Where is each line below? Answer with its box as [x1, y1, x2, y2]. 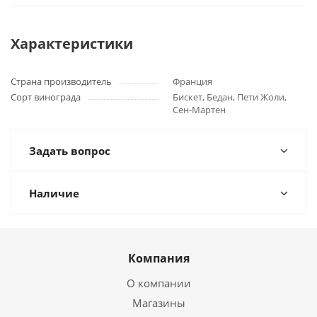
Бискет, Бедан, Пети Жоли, [173, 91, 287, 103]
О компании [126, 276, 191, 290]
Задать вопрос [29, 144, 110, 158]
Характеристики [11, 34, 133, 53]
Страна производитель [11, 75, 112, 88]
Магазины [132, 296, 185, 310]
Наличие [29, 186, 79, 200]
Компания [127, 250, 190, 266]
